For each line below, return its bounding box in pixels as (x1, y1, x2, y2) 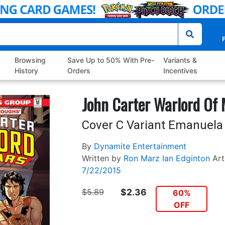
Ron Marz (123, 153, 160, 164)
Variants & (163, 56, 197, 65)
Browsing (15, 56, 46, 65)
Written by (81, 153, 121, 164)
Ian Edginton (162, 153, 210, 164)
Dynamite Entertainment (93, 141, 186, 152)
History (15, 66, 39, 75)
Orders (67, 66, 90, 75)
